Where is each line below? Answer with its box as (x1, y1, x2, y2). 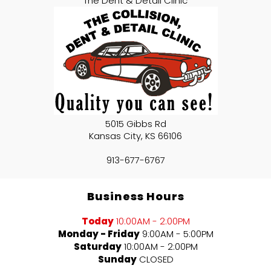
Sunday (97, 253, 137, 266)
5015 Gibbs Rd (105, 117, 166, 131)
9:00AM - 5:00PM (142, 227, 214, 241)
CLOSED (139, 253, 174, 266)
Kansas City (89, 129, 141, 143)
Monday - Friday (57, 227, 140, 241)
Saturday (73, 240, 122, 253)
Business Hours (87, 189, 184, 204)
